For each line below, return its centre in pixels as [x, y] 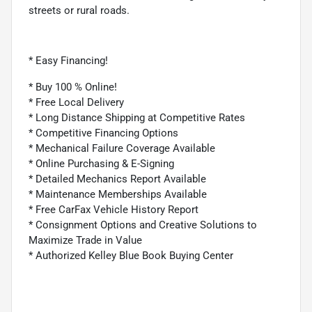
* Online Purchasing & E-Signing [103, 163]
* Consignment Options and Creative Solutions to [143, 225]
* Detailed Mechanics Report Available [119, 179]
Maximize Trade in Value [87, 240]
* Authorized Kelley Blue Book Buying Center [131, 255]
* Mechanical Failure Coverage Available [123, 148]
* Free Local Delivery [76, 102]
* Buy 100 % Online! [73, 87]
